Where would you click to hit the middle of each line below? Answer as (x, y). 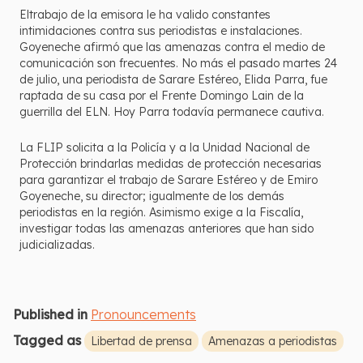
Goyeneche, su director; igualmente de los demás (152, 196)
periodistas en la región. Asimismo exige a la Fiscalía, (161, 212)
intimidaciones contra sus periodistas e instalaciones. (161, 31)
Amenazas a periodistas (273, 341)
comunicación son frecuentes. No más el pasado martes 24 (178, 63)
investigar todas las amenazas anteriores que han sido (167, 228)
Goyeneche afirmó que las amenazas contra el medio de (172, 47)
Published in (50, 314)
